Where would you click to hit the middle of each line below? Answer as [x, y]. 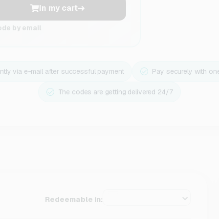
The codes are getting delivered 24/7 [115, 92]
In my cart [58, 8]
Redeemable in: [74, 199]
